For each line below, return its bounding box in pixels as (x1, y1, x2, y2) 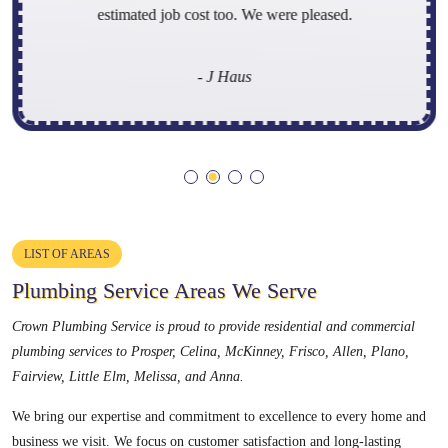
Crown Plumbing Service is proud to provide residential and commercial (12, 318, 415, 334)
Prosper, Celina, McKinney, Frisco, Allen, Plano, (131, 343, 409, 359)
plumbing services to (12, 343, 131, 359)
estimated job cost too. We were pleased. (96, 5, 352, 23)
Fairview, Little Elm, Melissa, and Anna (12, 368, 240, 384)
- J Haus (197, 67, 251, 85)
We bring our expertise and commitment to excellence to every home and (12, 408, 426, 424)
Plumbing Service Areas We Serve (12, 277, 317, 303)
